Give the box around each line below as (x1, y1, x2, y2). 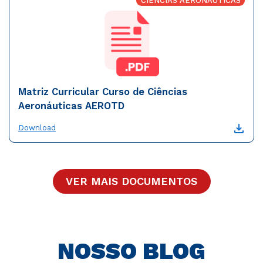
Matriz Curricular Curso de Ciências (18, 86, 187, 97)
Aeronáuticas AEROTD (18, 100, 124, 112)
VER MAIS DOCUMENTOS (66, 175, 197, 188)
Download (18, 123, 56, 132)
